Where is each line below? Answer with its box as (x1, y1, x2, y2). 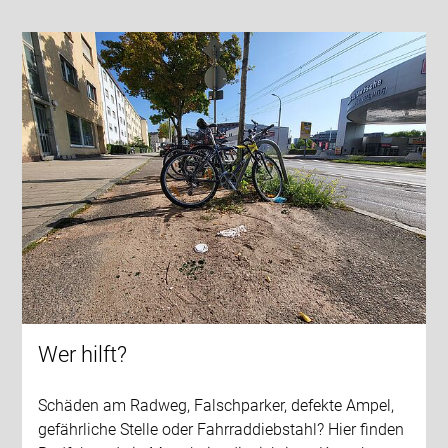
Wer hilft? (38, 341, 128, 367)
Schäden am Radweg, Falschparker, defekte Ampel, (38, 395, 395, 415)
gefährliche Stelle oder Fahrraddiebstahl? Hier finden (38, 419, 405, 439)
